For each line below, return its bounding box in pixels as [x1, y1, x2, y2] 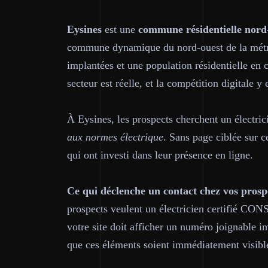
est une [102, 23, 138, 35]
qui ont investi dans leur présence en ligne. [67, 149, 253, 161]
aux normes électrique [67, 131, 163, 143]
